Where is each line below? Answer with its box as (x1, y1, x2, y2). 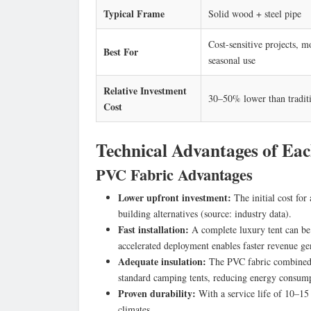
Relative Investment (103, 83, 187, 98)
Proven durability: (118, 285, 196, 301)
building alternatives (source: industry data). (118, 206, 292, 220)
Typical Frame (103, 6, 165, 21)
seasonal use (208, 53, 255, 67)
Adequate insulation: (118, 253, 206, 269)
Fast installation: (118, 221, 189, 237)
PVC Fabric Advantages (96, 162, 253, 186)
